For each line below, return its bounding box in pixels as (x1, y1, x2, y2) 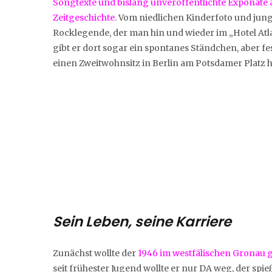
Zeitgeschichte (53, 12, 115, 23)
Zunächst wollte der (53, 247, 138, 259)
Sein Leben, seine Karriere (53, 211, 231, 231)
